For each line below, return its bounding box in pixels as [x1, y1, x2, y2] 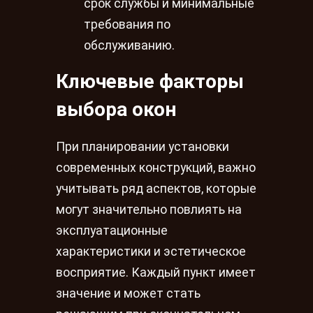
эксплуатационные [56, 223, 168, 238]
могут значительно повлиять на [56, 202, 242, 217]
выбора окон [56, 98, 176, 122]
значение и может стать [56, 286, 201, 300]
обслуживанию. [84, 38, 175, 52]
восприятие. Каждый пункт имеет [56, 265, 256, 279]
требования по [84, 17, 170, 31]
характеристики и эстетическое [56, 244, 246, 259]
